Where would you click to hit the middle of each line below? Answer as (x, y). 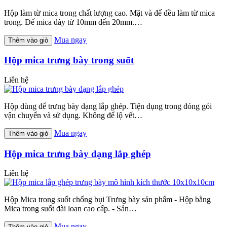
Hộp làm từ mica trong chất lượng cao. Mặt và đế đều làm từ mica (109, 13)
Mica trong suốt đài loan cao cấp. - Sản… (70, 209)
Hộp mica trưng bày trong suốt (69, 60)
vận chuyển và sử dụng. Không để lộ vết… (73, 115)
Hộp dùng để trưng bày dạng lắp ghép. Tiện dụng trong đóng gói (108, 106)
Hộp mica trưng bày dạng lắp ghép (78, 154)
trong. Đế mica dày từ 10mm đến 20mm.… (73, 22)
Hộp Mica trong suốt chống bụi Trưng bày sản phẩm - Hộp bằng (107, 200)
